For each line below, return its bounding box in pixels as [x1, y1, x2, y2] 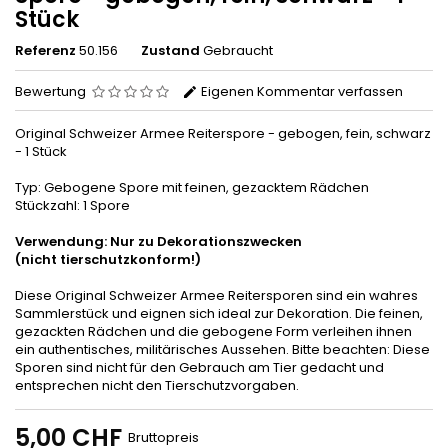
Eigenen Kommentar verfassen [198, 81, 403, 101]
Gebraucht [203, 40, 273, 60]
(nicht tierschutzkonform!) [15, 249, 201, 269]
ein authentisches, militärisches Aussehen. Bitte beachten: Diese [15, 339, 430, 359]
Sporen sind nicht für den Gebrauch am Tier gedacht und [15, 357, 384, 377]
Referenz [15, 40, 76, 60]
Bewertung [15, 81, 86, 101]
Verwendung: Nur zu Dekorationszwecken [15, 231, 302, 251]
